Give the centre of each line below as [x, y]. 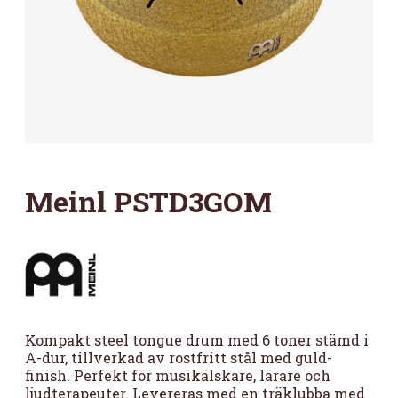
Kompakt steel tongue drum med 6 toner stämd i [197, 340]
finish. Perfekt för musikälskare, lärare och [178, 375]
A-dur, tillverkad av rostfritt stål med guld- [179, 358]
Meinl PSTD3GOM [148, 201]
